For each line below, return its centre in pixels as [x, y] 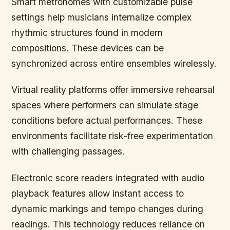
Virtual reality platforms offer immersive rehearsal [113, 90]
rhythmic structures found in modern [87, 33]
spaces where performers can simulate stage [105, 105]
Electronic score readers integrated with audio [108, 178]
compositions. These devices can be [88, 48]
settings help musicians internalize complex [102, 17]
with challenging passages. [68, 151]
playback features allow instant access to [98, 193]
